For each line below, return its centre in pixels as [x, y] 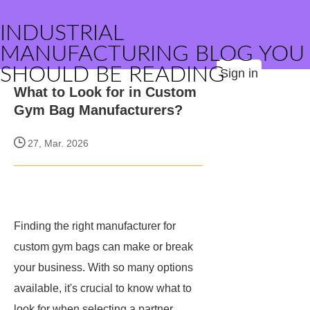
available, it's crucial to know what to [103, 288]
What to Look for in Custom [105, 92]
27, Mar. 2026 [57, 143]
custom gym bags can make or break [103, 247]
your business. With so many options [103, 267]
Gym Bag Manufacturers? [98, 110]
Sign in [239, 73]
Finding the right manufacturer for [95, 226]
